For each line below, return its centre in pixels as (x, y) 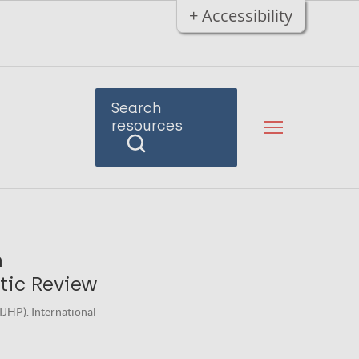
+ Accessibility (240, 16)
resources (147, 126)
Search (136, 108)
